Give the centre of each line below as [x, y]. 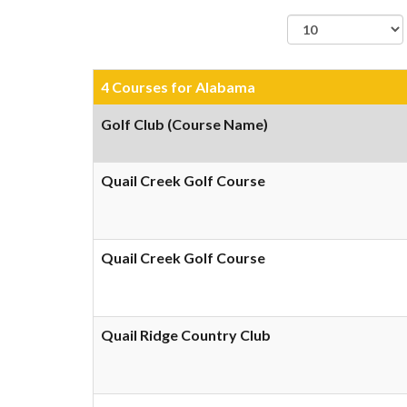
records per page [345, 54]
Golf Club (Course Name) [184, 124]
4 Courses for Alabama [178, 87]
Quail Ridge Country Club [186, 335]
